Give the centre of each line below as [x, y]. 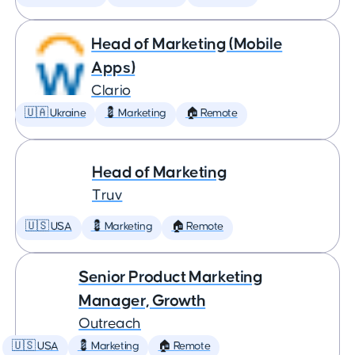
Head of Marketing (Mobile [187, 44]
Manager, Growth [142, 301]
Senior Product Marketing [171, 277]
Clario [111, 91]
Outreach [110, 324]
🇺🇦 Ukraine [55, 113]
